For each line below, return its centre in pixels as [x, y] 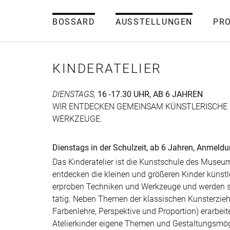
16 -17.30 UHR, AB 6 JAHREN [149, 94]
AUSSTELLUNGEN [154, 22]
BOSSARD [74, 22]
